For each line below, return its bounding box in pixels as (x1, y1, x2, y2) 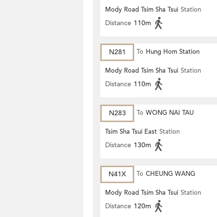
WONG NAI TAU (146, 108, 194, 117)
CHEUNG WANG (146, 170, 195, 178)
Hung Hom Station (146, 47, 200, 56)
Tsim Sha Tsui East (105, 127, 157, 136)
